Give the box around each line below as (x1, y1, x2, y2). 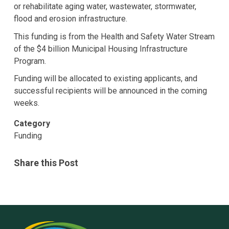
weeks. (14, 98, 42, 108)
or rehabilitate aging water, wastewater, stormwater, (14, 2, 197, 12)
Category (14, 119, 51, 129)
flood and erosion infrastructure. (14, 14, 132, 24)
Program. (14, 56, 49, 66)
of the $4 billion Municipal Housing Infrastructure (14, 43, 188, 54)
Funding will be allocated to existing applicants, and (14, 74, 198, 84)
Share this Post (14, 157, 79, 169)
